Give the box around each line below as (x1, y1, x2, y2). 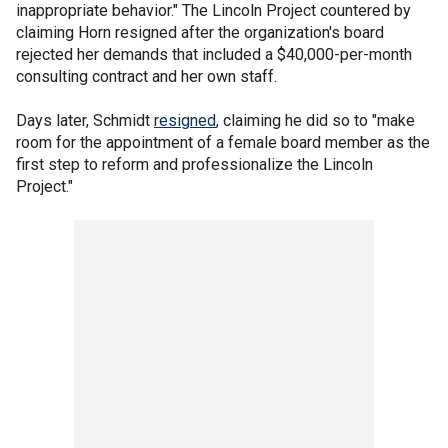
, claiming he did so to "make (216, 110, 415, 130)
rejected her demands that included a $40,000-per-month (16, 44, 412, 64)
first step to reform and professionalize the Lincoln (16, 154, 373, 174)
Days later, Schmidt (16, 110, 154, 130)
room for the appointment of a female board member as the (16, 132, 430, 152)
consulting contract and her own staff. (16, 66, 277, 86)
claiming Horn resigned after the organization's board (16, 22, 384, 42)
